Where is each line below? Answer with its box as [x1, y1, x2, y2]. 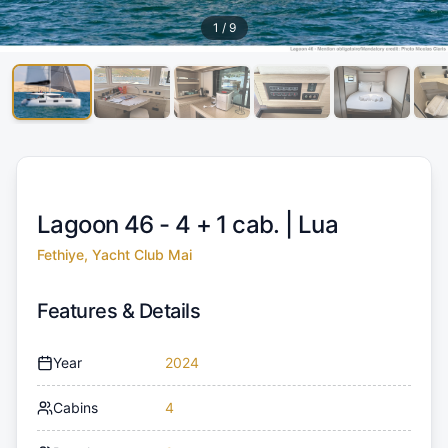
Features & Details [37, 298, 200, 323]
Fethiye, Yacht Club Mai [37, 245, 192, 263]
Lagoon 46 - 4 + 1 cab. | [37, 209, 298, 239]
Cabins [53, 398, 98, 416]
